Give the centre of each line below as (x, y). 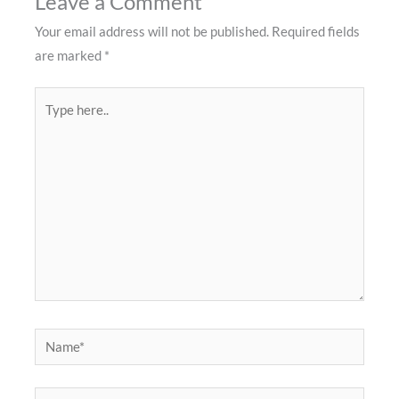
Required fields (316, 31)
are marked (70, 55)
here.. (50, 122)
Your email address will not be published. (152, 31)
